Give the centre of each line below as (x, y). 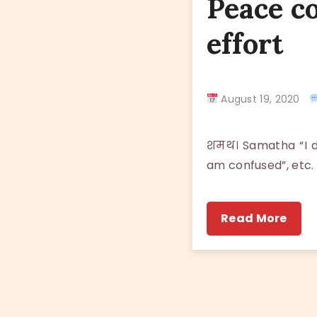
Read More (254, 218)
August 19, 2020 (263, 99)
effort (245, 43)
